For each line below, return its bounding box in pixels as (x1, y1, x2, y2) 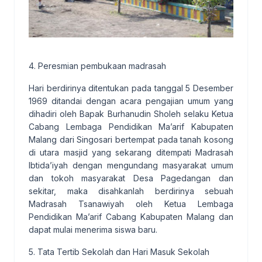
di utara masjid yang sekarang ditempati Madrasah (29, 147, 233, 158)
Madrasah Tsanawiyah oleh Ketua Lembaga (29, 199, 233, 209)
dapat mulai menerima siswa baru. (29, 225, 157, 235)
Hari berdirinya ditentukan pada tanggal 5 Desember (29, 83, 233, 94)
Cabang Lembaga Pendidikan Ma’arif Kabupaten (29, 122, 233, 132)
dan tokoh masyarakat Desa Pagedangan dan (29, 173, 233, 184)
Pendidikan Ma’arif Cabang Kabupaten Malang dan (29, 212, 233, 222)
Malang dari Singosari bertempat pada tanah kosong (29, 135, 233, 145)
